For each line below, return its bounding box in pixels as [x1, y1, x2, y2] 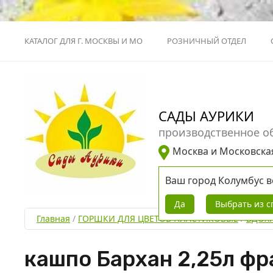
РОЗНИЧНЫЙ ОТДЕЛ [167, 35, 246, 46]
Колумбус [218, 173, 264, 187]
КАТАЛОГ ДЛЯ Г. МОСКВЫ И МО [24, 35, 143, 46]
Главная [37, 213, 70, 224]
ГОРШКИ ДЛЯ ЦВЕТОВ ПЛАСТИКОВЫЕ [78, 213, 238, 224]
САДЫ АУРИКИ [158, 107, 254, 126]
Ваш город [165, 173, 218, 187]
